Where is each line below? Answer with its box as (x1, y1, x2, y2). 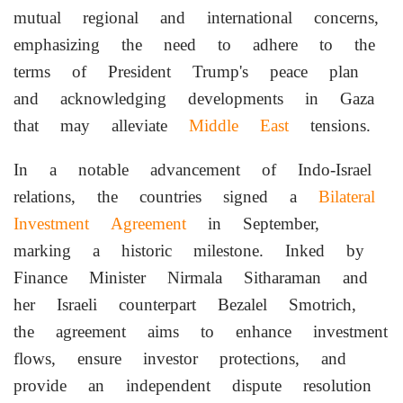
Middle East (189, 114, 289, 136)
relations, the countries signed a (13, 185, 318, 207)
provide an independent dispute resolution (13, 374, 372, 396)
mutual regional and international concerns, (13, 6, 379, 28)
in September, (186, 212, 319, 234)
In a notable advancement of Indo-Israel (13, 158, 372, 180)
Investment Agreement (13, 212, 186, 234)
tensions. (289, 114, 371, 136)
